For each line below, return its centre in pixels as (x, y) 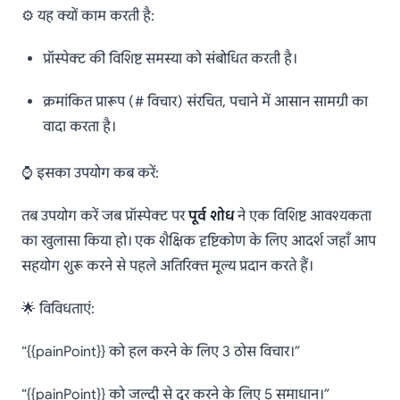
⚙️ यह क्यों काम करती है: (88, 17)
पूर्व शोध (211, 217)
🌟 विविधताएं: (58, 309)
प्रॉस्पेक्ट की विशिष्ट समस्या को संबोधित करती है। (170, 59)
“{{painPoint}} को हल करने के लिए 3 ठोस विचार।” (161, 352)
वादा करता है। (79, 127)
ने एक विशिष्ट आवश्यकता (303, 217)
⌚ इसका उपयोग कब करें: (90, 174)
